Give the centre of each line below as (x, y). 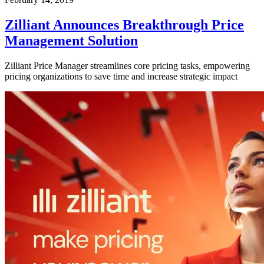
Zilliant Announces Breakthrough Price (124, 24)
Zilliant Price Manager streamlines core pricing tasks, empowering (127, 65)
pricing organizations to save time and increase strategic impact (121, 76)
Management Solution (71, 40)
